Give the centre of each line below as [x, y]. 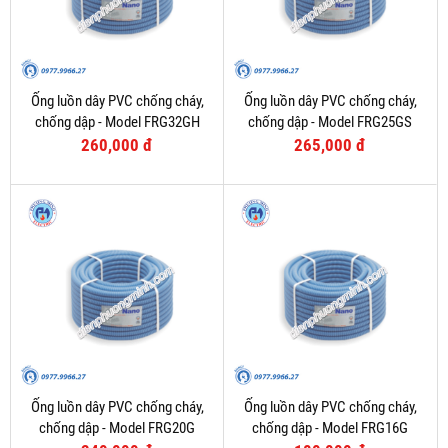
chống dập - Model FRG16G [330, 428]
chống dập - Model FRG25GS [330, 122]
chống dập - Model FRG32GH [117, 122]
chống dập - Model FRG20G [117, 428]
